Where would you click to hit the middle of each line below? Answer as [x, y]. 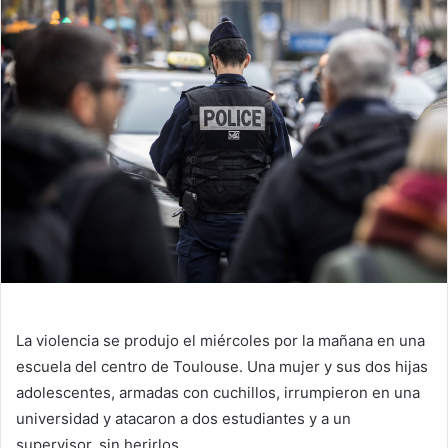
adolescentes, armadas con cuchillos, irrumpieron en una [218, 392]
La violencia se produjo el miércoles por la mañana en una [220, 340]
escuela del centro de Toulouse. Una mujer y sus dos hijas [222, 366]
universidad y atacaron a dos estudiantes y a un [183, 418]
